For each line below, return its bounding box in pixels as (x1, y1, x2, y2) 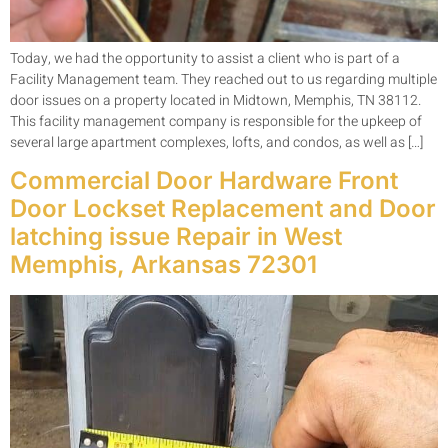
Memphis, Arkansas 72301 (10, 250, 317, 280)
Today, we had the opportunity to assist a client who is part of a (10, 47, 400, 69)
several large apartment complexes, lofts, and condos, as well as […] (10, 131, 423, 153)
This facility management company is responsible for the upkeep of (10, 110, 422, 132)
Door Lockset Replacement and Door (10, 194, 436, 224)
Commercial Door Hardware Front (10, 166, 398, 196)
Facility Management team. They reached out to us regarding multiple (10, 68, 437, 90)
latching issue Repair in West (10, 222, 342, 252)
